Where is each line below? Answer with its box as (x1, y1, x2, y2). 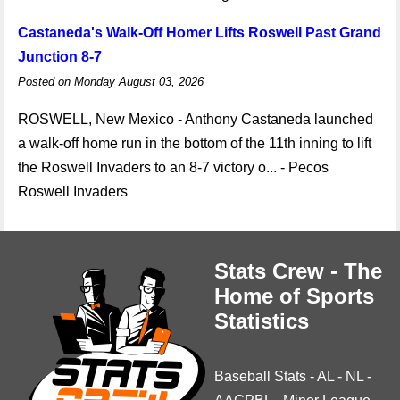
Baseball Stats (214, 369, 306, 384)
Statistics (214, 309, 309, 333)
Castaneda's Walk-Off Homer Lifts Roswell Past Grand (18, 25, 381, 40)
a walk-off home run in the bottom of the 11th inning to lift (18, 136, 371, 151)
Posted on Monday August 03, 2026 (18, 75, 204, 88)
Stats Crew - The (214, 259, 382, 283)
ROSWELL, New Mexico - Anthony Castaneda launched (18, 112, 373, 127)
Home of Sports (214, 284, 374, 308)
